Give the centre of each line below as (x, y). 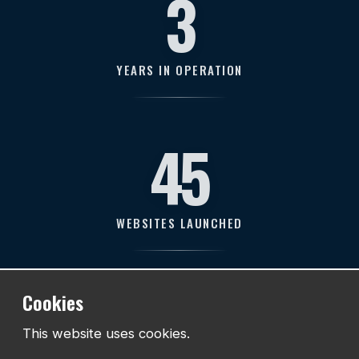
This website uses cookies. (106, 333)
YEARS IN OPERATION (179, 70)
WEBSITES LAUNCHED (179, 223)
